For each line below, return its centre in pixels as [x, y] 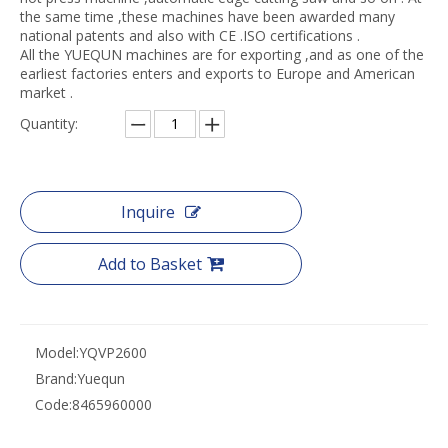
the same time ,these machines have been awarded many [207, 17]
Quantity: [49, 124]
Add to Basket [150, 264]
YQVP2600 [113, 353]
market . [46, 93]
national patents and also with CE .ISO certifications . [190, 36]
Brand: [56, 379]
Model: [57, 353]
